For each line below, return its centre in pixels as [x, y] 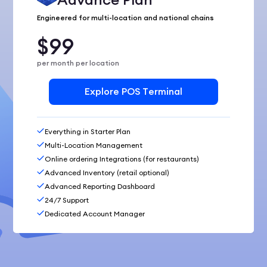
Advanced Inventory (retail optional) [107, 172]
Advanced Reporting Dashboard [100, 186]
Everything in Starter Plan [88, 131]
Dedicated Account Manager [95, 213]
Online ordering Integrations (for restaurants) [122, 159]
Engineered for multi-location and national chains [126, 18]
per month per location [78, 63]
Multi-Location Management [94, 145]
